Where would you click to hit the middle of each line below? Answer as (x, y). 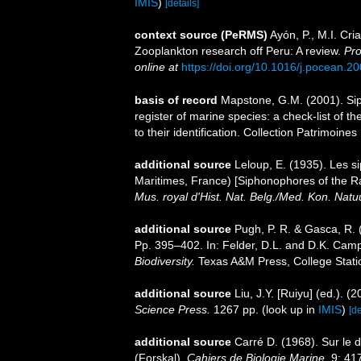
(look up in (288, 309)
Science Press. (172, 309)
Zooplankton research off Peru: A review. (239, 50)
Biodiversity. (165, 261)
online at (156, 66)
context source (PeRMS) (201, 34)
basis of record (176, 100)
